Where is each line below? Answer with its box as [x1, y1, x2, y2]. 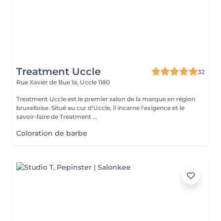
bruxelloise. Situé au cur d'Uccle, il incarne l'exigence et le [16, 104, 184, 111]
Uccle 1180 [80, 78, 110, 86]
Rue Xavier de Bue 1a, [16, 78, 80, 86]
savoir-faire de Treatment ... [16, 113, 97, 120]
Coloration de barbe [16, 129, 87, 138]
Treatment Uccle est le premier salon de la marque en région [16, 95, 49, 103]
